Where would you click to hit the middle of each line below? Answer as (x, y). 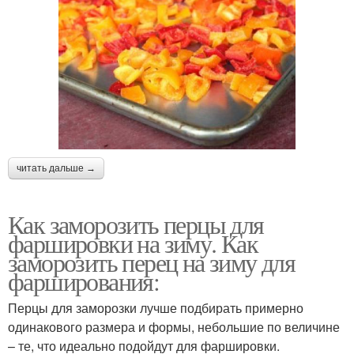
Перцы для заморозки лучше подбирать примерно (156, 307)
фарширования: (84, 281)
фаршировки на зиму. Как (133, 243)
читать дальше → (56, 168)
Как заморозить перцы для (136, 224)
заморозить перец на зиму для (152, 262)
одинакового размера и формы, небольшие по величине (174, 326)
